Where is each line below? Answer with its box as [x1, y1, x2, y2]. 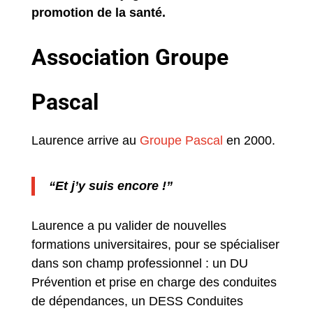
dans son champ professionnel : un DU [31, 256, 248, 270]
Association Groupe [31, 43, 228, 71]
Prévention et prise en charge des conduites [31, 275, 277, 289]
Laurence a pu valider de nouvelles [31, 218, 226, 233]
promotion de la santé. [31, 5, 166, 20]
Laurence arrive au [31, 133, 140, 147]
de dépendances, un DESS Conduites [31, 293, 243, 308]
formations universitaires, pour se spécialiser [31, 237, 279, 252]
